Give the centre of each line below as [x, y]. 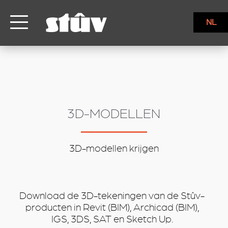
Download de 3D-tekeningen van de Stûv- [112, 196]
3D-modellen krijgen [114, 149]
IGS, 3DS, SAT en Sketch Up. [112, 219]
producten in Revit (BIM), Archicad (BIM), [112, 208]
